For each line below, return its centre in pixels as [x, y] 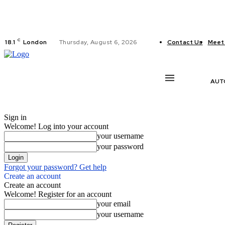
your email [114, 204]
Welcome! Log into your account [56, 126]
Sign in [15, 117]
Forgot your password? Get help [55, 167]
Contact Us [185, 42]
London [35, 42]
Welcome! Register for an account [58, 194]
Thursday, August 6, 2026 [98, 42]
